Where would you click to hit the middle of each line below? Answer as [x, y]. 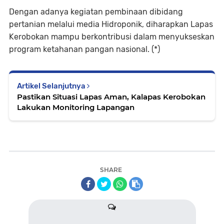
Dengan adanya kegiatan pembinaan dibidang [96, 11]
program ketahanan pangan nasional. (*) [84, 49]
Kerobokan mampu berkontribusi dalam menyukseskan [112, 36]
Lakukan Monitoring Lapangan [76, 107]
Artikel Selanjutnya [52, 86]
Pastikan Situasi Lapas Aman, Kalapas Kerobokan [111, 96]
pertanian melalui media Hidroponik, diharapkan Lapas [111, 24]
